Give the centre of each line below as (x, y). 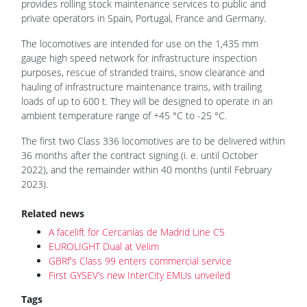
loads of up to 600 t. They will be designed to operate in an (147, 101)
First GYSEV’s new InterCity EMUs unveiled (139, 275)
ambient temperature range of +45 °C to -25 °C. (124, 115)
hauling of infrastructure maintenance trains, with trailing (142, 86)
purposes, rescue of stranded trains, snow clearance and (143, 72)
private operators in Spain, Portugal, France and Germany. (144, 18)
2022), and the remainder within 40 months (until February (146, 169)
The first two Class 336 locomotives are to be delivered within (153, 140)
